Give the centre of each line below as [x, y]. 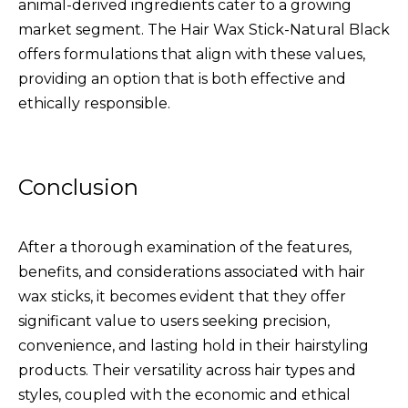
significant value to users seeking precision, [174, 321]
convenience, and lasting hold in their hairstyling [194, 345]
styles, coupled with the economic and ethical [184, 394]
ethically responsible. [94, 103]
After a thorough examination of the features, [185, 247]
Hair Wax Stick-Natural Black [285, 29]
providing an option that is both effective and [182, 78]
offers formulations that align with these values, [192, 54]
